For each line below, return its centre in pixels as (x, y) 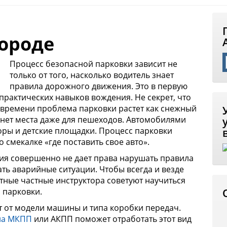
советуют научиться (146, 181)
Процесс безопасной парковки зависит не (93, 64)
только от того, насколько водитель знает (92, 75)
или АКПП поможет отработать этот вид (112, 219)
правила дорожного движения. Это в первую (99, 86)
